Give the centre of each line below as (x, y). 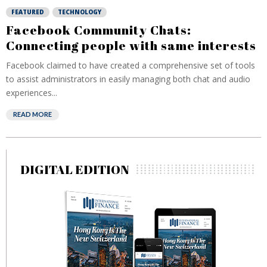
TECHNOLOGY (80, 12)
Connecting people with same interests (131, 45)
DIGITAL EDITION (75, 169)
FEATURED (28, 12)
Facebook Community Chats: (99, 30)
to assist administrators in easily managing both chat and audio (128, 79)
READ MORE (32, 114)
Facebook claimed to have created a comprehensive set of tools (131, 65)
